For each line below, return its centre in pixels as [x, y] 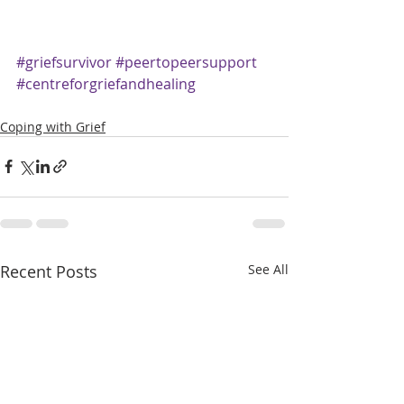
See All [268, 269]
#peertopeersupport [186, 62]
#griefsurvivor [64, 62]
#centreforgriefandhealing [106, 83]
